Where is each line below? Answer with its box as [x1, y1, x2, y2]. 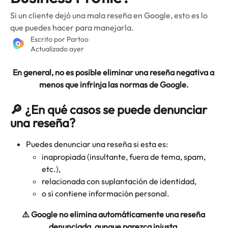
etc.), [42, 163, 61, 174]
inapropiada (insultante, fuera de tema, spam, [42, 151, 207, 162]
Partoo [67, 35, 89, 44]
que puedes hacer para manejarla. [10, 22, 134, 33]
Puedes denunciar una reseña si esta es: [26, 139, 168, 150]
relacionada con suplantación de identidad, [42, 176, 196, 186]
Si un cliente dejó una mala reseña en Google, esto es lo [10, 10, 208, 20]
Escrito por [31, 35, 67, 44]
